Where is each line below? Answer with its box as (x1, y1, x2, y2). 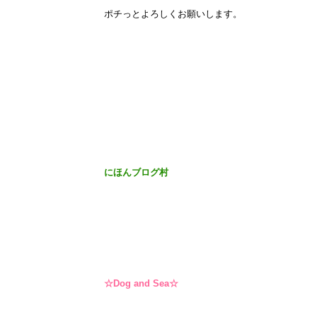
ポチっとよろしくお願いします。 (104, 8, 242, 19)
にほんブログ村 (104, 167, 168, 178)
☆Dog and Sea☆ (104, 278, 178, 289)
